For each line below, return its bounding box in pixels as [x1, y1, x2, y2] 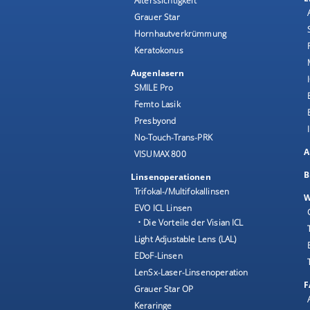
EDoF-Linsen [134, 250, 183, 262]
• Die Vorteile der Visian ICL [138, 217, 244, 228]
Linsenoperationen [131, 171, 211, 183]
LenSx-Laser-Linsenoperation [134, 266, 248, 278]
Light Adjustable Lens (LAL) [134, 233, 237, 245]
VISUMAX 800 [134, 148, 186, 160]
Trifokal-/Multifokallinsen [134, 185, 230, 197]
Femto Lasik [134, 98, 181, 110]
